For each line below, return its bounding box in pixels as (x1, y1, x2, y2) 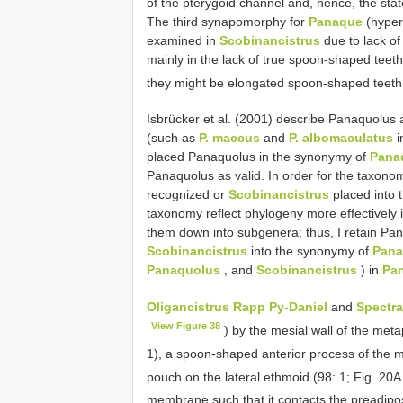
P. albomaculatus (289, 130, 393, 146)
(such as (147, 130, 199, 146)
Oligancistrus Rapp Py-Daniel (147, 300, 327, 315)
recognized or (147, 187, 228, 202)
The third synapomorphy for (147, 13, 309, 29)
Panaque (309, 13, 363, 29)
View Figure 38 (151, 320, 221, 332)
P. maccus (199, 130, 260, 146)
